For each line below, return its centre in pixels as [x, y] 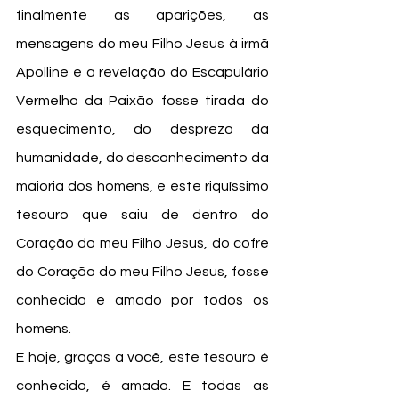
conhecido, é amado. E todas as [142, 386]
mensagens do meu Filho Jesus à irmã [142, 44]
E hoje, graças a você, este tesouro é [142, 358]
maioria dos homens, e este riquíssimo [142, 187]
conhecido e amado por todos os [142, 301]
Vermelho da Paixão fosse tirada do [142, 101]
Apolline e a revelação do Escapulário [142, 73]
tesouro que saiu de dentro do [142, 215]
